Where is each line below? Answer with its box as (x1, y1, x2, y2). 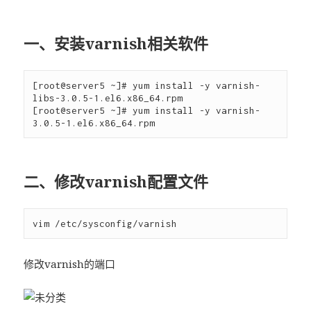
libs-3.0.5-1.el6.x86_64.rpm (33, 92, 189, 104)
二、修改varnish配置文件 (24, 171, 209, 192)
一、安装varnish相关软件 (24, 33, 209, 54)
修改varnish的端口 (24, 257, 116, 271)
